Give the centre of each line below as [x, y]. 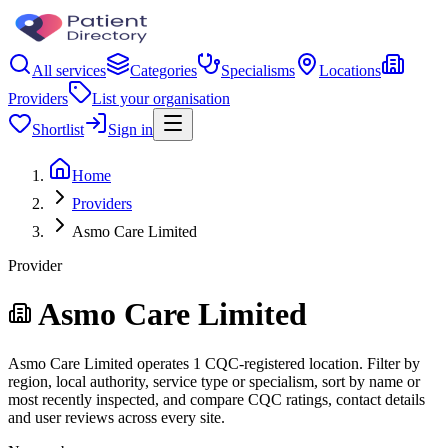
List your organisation [161, 98]
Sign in [130, 129]
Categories [163, 70]
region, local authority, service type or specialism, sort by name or [214, 381]
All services [69, 70]
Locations [350, 70]
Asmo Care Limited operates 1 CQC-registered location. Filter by [214, 363]
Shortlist [58, 129]
